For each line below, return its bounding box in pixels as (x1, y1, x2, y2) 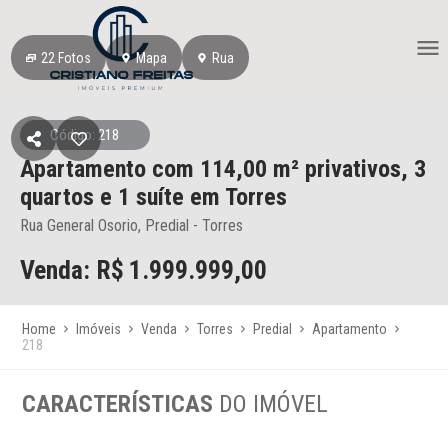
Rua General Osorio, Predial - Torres (20, 216, 243, 235)
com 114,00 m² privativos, (152, 155, 414, 183)
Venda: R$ (20, 255, 124, 285)
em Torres (190, 183, 287, 211)
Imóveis (76, 321, 122, 337)
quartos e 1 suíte (20, 183, 190, 211)
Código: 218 (50, 126, 120, 144)
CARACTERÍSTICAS (22, 390, 220, 418)
